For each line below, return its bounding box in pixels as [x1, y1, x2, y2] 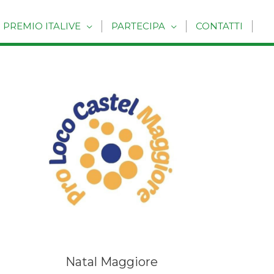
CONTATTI [196, 20, 243, 32]
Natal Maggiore [65, 254, 158, 270]
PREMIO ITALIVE [3, 20, 81, 32]
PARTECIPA [111, 20, 165, 32]
